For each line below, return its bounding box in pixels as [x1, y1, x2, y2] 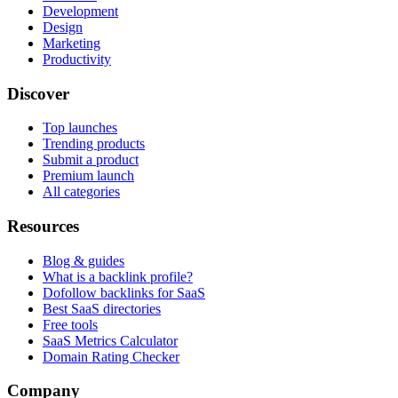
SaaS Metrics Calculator [43, 332, 178, 348]
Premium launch [43, 168, 134, 184]
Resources [7, 216, 79, 235]
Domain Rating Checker [43, 348, 179, 364]
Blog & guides [43, 252, 124, 268]
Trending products [43, 136, 145, 152]
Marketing [43, 35, 100, 51]
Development [43, 3, 118, 19]
